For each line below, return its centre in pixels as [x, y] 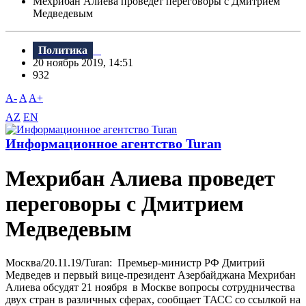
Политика [63, 51]
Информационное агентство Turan [113, 144]
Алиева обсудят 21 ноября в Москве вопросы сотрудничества [150, 287]
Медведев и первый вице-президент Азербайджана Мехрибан [151, 275]
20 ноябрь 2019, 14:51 [87, 63]
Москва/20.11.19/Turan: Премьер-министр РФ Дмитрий [135, 262]
